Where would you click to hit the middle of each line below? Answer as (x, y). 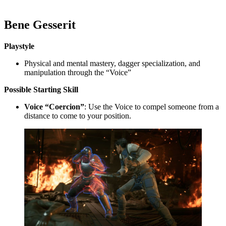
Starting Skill (56, 89)
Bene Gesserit (40, 24)
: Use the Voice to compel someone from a (152, 106)
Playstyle (19, 46)
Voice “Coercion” (54, 106)
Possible (18, 89)
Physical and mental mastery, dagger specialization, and (112, 63)
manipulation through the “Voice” (78, 72)
